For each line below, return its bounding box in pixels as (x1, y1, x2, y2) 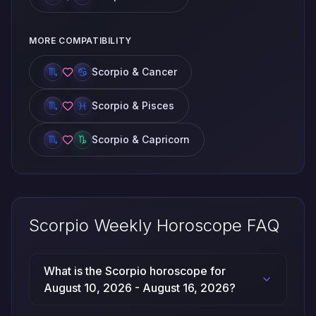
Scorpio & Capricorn (92, 133, 190, 145)
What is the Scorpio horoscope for (44, 264, 226, 278)
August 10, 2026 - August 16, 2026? (44, 281, 236, 295)
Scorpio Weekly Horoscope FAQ (29, 215, 280, 236)
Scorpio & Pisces (92, 99, 174, 111)
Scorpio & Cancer (92, 66, 177, 78)
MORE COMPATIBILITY (29, 35, 132, 46)
